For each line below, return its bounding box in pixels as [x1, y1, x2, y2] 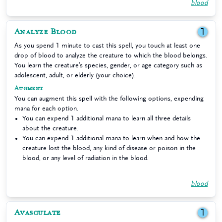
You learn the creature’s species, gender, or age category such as [14, 62, 202, 68]
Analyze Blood [14, 27, 77, 37]
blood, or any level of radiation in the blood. [22, 155, 149, 161]
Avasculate [14, 208, 61, 218]
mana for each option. [14, 105, 78, 111]
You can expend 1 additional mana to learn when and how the [22, 135, 200, 141]
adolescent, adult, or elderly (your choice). [14, 72, 136, 78]
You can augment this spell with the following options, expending [14, 95, 204, 102]
